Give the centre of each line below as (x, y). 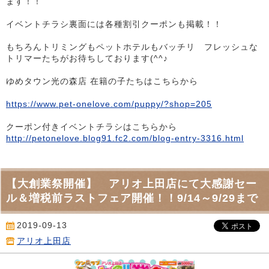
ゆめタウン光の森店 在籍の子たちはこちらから (102, 81)
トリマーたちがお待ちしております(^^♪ (87, 59)
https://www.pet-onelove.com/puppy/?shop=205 (109, 104)
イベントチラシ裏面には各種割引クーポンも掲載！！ (114, 24)
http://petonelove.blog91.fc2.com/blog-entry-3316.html (125, 138)
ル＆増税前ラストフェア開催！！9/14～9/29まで (132, 198)
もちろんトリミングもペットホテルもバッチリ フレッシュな (132, 47)
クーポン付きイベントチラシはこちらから (92, 127)
